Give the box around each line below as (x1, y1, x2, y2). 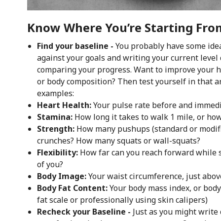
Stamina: (37, 111, 74, 122)
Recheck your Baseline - (37, 206, 133, 217)
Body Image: (37, 170, 88, 182)
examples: (37, 87, 74, 99)
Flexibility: (37, 147, 80, 158)
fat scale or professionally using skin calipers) (37, 194, 208, 205)
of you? (37, 158, 63, 170)
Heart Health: (37, 99, 93, 110)
